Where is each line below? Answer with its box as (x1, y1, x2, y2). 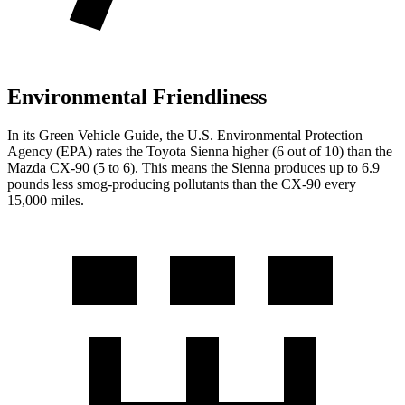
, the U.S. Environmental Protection (159, 127, 363, 143)
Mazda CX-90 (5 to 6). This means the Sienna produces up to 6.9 (7, 159, 380, 175)
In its (7, 127, 39, 143)
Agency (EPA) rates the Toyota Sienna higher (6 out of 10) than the (7, 143, 392, 159)
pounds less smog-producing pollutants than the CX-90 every (7, 175, 356, 192)
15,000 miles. (7, 192, 84, 208)
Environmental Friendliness (7, 85, 267, 109)
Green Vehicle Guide (39, 127, 159, 143)
